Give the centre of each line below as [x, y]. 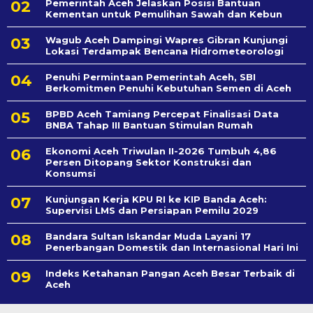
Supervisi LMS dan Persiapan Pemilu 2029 [152, 211]
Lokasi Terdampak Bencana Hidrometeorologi [165, 51]
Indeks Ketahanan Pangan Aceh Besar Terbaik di [170, 274]
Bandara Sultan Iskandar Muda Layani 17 [148, 236]
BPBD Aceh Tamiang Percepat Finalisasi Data [162, 114]
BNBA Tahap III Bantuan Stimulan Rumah [149, 125]
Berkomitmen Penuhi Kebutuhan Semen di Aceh [168, 88]
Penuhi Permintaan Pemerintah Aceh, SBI [151, 77]
